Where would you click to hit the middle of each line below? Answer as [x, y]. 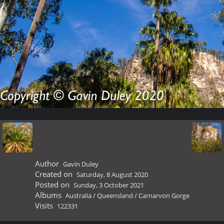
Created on [54, 174]
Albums [48, 195]
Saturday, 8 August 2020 [112, 174]
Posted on [52, 184]
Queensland [115, 195]
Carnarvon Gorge [164, 195]
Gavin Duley [80, 164]
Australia [78, 195]
